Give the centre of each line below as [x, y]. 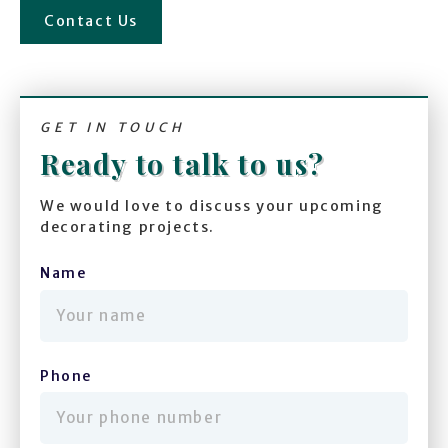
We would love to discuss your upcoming [212, 206]
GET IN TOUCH [113, 127]
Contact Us [91, 21]
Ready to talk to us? [182, 164]
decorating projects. [128, 227]
